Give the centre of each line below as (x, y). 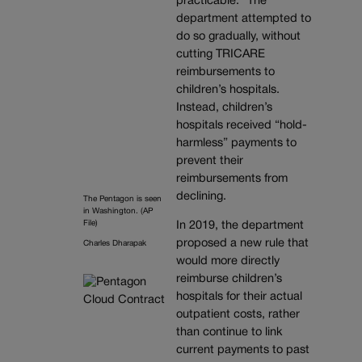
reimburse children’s (229, 280)
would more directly (227, 262)
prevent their (209, 161)
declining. (201, 196)
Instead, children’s (224, 107)
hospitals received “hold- (241, 125)
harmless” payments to (236, 143)
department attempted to (243, 19)
